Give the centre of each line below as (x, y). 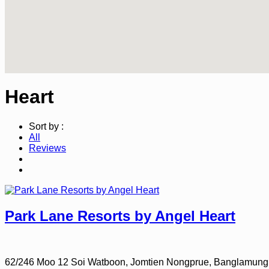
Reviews (47, 148)
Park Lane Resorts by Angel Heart (120, 216)
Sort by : (46, 126)
